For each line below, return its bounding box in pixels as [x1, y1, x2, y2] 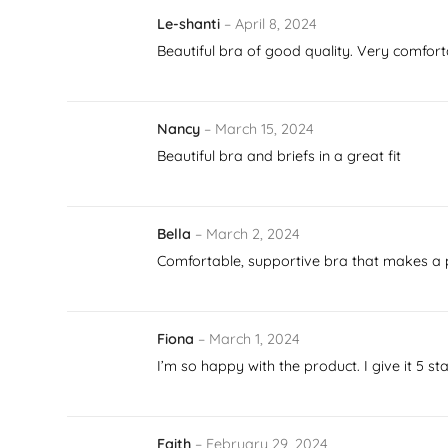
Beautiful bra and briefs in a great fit [157, 146, 402, 165]
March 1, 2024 [209, 329, 301, 348]
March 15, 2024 [215, 119, 315, 138]
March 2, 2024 [206, 224, 301, 243]
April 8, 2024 [235, 14, 318, 33]
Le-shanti [157, 14, 225, 33]
